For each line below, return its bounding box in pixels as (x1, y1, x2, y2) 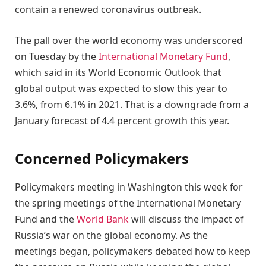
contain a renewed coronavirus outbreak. (15, 3, 201, 17)
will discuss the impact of (129, 212, 243, 226)
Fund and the (15, 212, 77, 226)
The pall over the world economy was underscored (15, 33, 243, 47)
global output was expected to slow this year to (15, 81, 227, 95)
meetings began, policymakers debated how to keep (15, 244, 251, 258)
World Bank (77, 212, 129, 226)
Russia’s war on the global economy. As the (15, 228, 208, 242)
